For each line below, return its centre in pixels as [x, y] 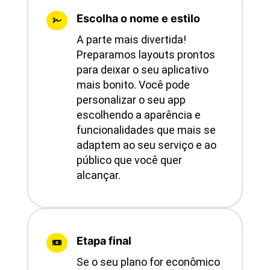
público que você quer [129, 160]
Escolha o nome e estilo [138, 19]
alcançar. [98, 175]
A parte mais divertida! [131, 40]
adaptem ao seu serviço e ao [146, 145]
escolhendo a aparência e [138, 115]
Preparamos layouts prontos [146, 55]
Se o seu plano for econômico [148, 262]
